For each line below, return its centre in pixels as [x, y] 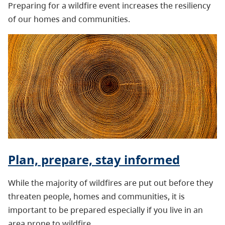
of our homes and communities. [69, 19]
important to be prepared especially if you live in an [105, 210]
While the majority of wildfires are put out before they [110, 183]
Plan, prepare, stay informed [94, 160]
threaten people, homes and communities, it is [96, 197]
